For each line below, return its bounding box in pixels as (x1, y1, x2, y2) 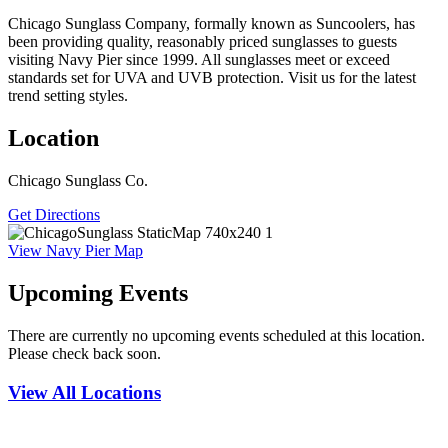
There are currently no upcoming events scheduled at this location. (8, 326, 425, 344)
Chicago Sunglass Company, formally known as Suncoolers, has (8, 15, 415, 33)
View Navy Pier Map (8, 242, 143, 259)
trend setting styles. (8, 87, 128, 105)
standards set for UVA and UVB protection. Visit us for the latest (8, 69, 416, 87)
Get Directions (8, 206, 100, 223)
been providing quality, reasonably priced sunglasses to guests (8, 33, 397, 51)
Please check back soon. (8, 344, 161, 362)
